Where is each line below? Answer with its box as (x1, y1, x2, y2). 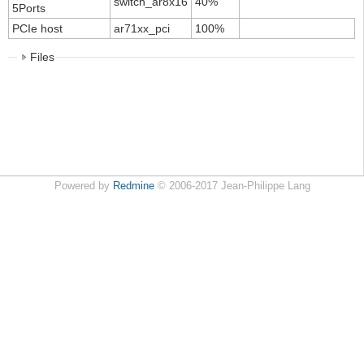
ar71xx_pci (114, 22, 170, 36)
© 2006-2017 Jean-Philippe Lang (154, 180, 310, 192)
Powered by (54, 180, 113, 192)
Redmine (112, 180, 154, 192)
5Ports (12, 2, 45, 15)
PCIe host (12, 22, 63, 36)
